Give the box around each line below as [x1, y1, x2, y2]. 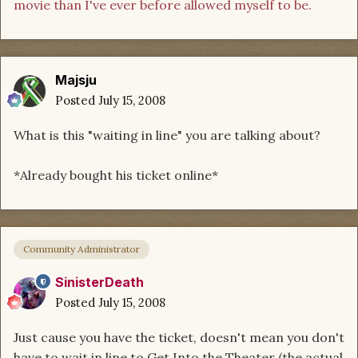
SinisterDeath [55, 274, 144, 291]
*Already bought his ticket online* [14, 166, 218, 183]
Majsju [55, 71, 97, 88]
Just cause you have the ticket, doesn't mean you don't [14, 329, 344, 346]
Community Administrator [23, 243, 140, 256]
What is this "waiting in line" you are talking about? [14, 126, 320, 143]
